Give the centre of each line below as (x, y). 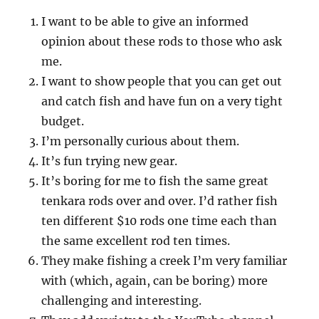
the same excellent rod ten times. (136, 241)
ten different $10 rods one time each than (159, 221)
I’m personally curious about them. (141, 141)
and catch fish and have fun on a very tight (162, 101)
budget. (63, 121)
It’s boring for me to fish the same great (155, 181)
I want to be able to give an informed (145, 22)
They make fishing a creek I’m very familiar (164, 261)
